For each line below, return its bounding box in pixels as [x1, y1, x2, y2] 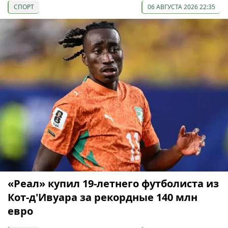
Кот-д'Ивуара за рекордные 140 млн [8, 190, 197, 205]
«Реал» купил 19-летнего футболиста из [8, 177, 219, 191]
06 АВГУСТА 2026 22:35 [148, 2, 215, 11]
